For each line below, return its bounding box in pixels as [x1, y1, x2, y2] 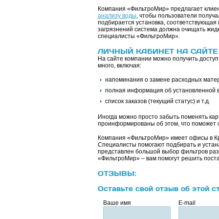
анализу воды [97, 12, 136, 19]
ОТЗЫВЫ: [97, 169, 136, 177]
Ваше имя [103, 199, 131, 207]
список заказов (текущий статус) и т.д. [105, 98, 210, 105]
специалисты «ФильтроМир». [97, 33, 180, 40]
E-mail [178, 199, 196, 207]
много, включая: [97, 62, 141, 69]
